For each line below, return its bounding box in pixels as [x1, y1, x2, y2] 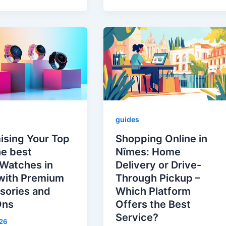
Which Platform [116, 185, 191, 198]
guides [116, 115, 140, 124]
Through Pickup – [116, 172, 201, 185]
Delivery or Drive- [116, 159, 202, 172]
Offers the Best [116, 198, 191, 211]
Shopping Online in [116, 133, 208, 145]
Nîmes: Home [116, 146, 181, 158]
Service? [116, 211, 159, 224]
